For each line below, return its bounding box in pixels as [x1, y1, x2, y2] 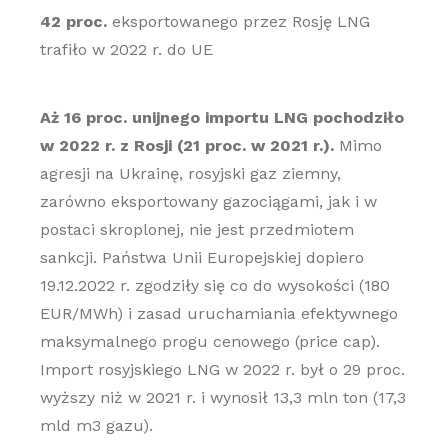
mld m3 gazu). [39, 416, 153, 435]
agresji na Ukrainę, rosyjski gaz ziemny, [39, 164, 341, 183]
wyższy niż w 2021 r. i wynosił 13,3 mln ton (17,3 [39, 388, 406, 407]
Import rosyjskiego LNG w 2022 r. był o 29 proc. [39, 360, 405, 379]
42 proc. [39, 12, 107, 31]
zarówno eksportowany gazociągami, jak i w [39, 192, 377, 211]
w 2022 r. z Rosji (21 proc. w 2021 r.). [39, 136, 334, 155]
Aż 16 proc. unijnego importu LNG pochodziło [39, 108, 404, 127]
